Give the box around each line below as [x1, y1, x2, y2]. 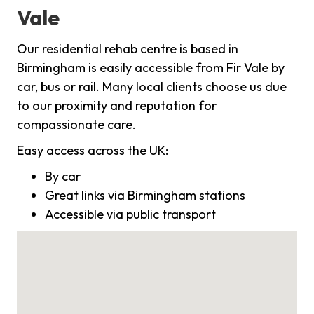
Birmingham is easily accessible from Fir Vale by [17, 60, 285, 76]
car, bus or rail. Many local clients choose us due [17, 78, 287, 95]
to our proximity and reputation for [17, 97, 217, 114]
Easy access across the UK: [17, 142, 168, 159]
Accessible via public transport [45, 206, 216, 223]
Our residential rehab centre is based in [17, 41, 238, 57]
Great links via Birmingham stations [45, 187, 245, 204]
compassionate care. [17, 116, 136, 133]
